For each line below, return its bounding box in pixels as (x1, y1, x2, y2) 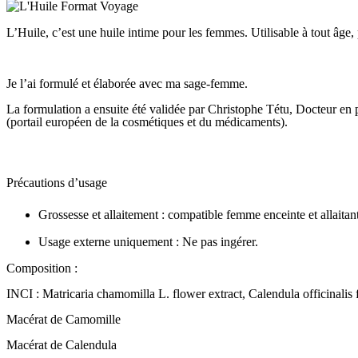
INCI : (6, 286, 42, 300)
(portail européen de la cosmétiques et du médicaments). (6, 114, 288, 129)
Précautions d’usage (6, 175, 107, 189)
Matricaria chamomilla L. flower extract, (42, 286, 249, 300)
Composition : (6, 261, 78, 275)
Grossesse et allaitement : (38, 207, 165, 221)
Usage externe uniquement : (38, 234, 179, 249)
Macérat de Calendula (6, 337, 117, 352)
